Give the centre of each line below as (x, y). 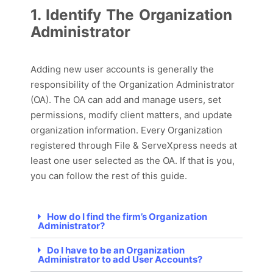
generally (177, 69)
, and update (206, 115)
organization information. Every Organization (126, 130)
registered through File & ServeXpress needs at (134, 145)
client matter (146, 115)
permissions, (59, 115)
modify (103, 115)
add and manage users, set (162, 99)
